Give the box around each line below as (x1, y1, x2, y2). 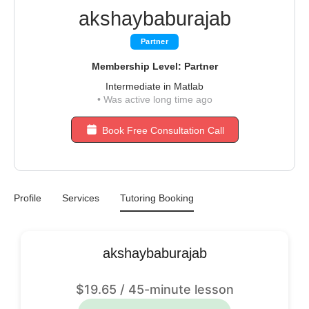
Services (62, 192, 99, 203)
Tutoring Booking (120, 192, 194, 203)
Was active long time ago (100, 94, 212, 105)
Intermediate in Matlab (106, 81, 203, 92)
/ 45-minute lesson (116, 282, 234, 297)
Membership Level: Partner (91, 61, 218, 72)
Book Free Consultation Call (101, 125, 224, 136)
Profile (14, 192, 41, 203)
